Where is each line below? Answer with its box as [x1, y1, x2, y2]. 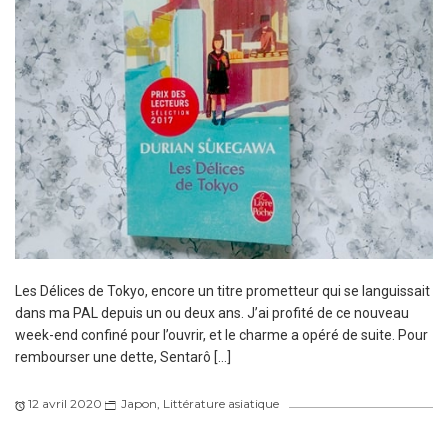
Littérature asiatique [163, 396, 279, 412]
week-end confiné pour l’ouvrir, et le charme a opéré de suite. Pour [15, 327, 428, 344]
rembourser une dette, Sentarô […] [15, 349, 231, 366]
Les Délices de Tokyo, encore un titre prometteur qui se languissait [15, 283, 430, 300]
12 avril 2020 [28, 396, 102, 412]
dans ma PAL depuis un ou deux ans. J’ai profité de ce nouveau [15, 305, 409, 322]
